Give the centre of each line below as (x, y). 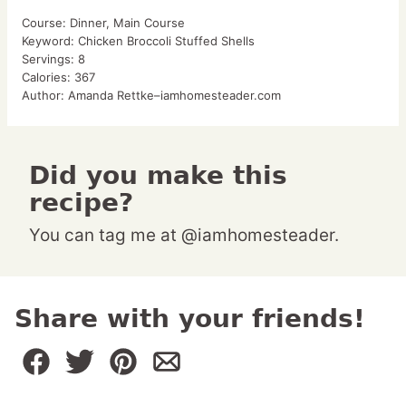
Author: (45, 96)
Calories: (48, 77)
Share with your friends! (190, 319)
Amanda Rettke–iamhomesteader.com (174, 96)
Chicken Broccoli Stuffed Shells (166, 41)
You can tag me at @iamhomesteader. (189, 236)
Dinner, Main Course (127, 23)
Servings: (50, 59)
